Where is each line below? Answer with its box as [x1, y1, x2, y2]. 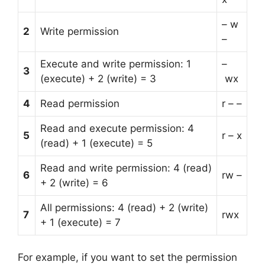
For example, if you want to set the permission [18, 251, 237, 263]
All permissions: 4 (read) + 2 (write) [40, 201, 208, 214]
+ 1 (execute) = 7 [40, 216, 121, 228]
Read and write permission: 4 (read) [40, 161, 212, 174]
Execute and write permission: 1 [40, 57, 191, 70]
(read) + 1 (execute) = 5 [40, 137, 153, 149]
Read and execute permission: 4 [40, 122, 194, 134]
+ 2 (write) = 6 [40, 176, 108, 189]
